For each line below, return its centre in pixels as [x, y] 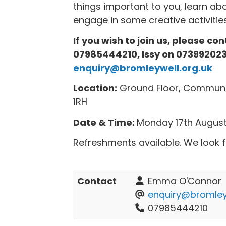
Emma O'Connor [183, 181]
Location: [95, 88]
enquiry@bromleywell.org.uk [143, 68]
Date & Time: [105, 122]
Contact [97, 181]
